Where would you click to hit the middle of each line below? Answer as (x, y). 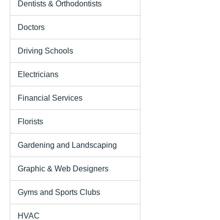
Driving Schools (45, 51)
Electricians (38, 74)
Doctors (31, 27)
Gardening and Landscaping (67, 145)
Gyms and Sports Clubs (59, 192)
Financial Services (50, 98)
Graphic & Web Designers (63, 168)
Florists (30, 121)
